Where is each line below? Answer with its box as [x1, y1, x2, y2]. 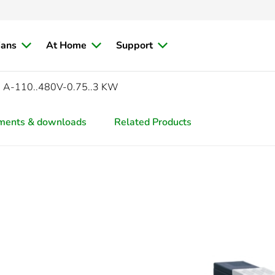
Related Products [114, 115, 192, 129]
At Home [46, 39, 87, 52]
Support [116, 39, 153, 52]
